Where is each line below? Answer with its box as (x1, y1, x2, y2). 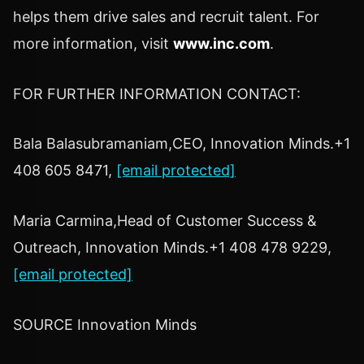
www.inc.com (173, 34, 270, 52)
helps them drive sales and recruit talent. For (13, 7, 319, 25)
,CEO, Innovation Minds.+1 (168, 135, 350, 153)
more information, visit (13, 34, 173, 52)
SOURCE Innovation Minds (13, 315, 197, 333)
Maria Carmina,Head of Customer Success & (13, 212, 317, 230)
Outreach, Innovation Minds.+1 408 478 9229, (13, 239, 331, 257)
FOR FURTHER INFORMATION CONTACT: (13, 84, 301, 102)
